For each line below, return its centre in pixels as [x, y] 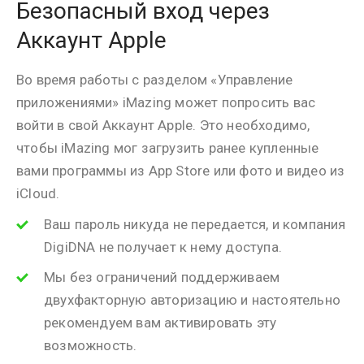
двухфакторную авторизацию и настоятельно [192, 300]
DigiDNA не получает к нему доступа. [163, 247]
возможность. [91, 345]
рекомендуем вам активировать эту [160, 323]
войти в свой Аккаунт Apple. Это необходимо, [163, 125]
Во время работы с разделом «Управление [155, 80]
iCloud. [38, 193]
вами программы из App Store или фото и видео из [181, 171]
